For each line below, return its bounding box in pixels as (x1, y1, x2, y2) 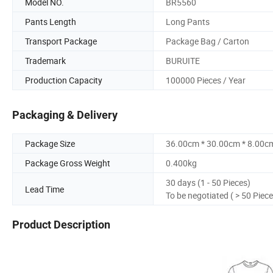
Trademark (25, 54, 66, 66)
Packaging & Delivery (12, 108, 118, 122)
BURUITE (166, 54, 200, 66)
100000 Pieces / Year (166, 74, 246, 86)
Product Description (12, 218, 110, 232)
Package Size (25, 138, 75, 150)
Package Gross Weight (25, 157, 110, 169)
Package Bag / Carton (166, 35, 249, 47)
